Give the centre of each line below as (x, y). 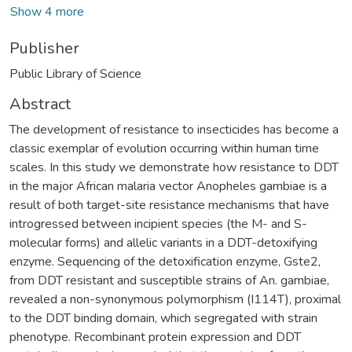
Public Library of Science (75, 73)
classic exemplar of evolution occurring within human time (164, 148)
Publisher (44, 48)
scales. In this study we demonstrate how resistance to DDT (174, 167)
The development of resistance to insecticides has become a (174, 129)
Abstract (40, 104)
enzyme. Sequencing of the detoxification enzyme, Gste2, (165, 261)
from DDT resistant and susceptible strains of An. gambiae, (169, 280)
